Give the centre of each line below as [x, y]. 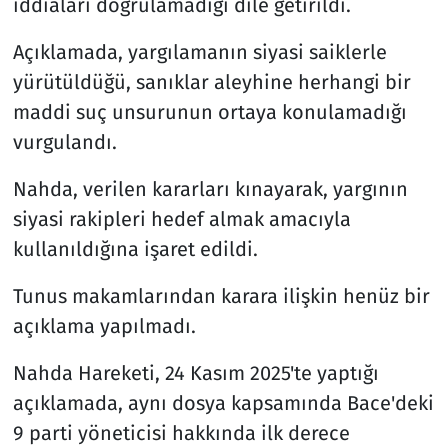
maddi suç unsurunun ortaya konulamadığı [209, 111]
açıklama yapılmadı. [104, 325]
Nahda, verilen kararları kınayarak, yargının [210, 188]
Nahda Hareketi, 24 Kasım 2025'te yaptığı [195, 372]
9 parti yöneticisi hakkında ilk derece [181, 432]
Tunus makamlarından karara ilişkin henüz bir [221, 295]
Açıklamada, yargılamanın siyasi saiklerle [199, 51]
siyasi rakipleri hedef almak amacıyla [181, 218]
